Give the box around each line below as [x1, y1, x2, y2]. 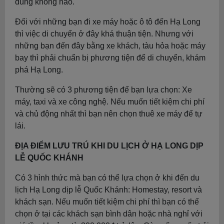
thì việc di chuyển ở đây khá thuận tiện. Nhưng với [15, 29, 193, 38]
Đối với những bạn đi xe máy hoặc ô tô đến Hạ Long [15, 17, 200, 26]
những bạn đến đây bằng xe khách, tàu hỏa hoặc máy [15, 41, 205, 50]
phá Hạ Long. [15, 65, 63, 74]
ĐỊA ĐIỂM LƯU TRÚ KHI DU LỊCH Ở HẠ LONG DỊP [15, 141, 203, 150]
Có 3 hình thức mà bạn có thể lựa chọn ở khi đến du [15, 173, 199, 182]
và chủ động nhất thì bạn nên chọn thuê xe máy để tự [15, 109, 202, 118]
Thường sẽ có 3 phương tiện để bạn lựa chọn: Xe [15, 85, 192, 94]
